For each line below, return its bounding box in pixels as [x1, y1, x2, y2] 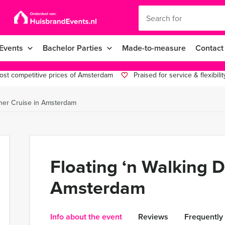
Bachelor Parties [43, 42, 102, 54]
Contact [195, 42, 223, 54]
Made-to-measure [122, 42, 186, 54]
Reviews [138, 211, 168, 222]
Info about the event [50, 211, 122, 222]
